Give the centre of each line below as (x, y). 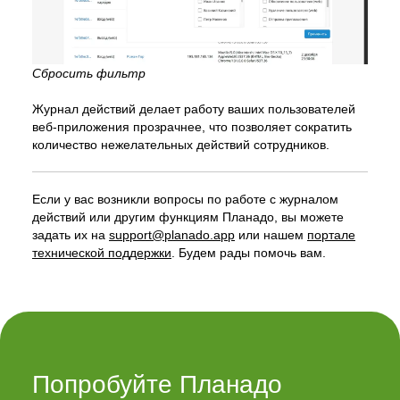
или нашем (271, 235)
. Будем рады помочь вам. (249, 253)
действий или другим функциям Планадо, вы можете (188, 217)
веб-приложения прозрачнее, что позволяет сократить (192, 127)
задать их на (71, 235)
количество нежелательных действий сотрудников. (181, 145)
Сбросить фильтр (89, 74)
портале (331, 235)
